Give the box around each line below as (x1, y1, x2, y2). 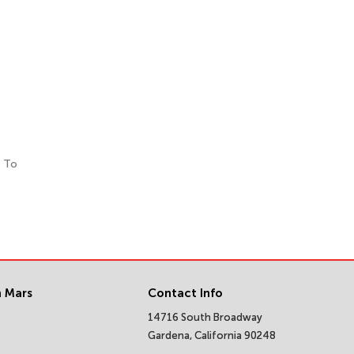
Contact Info (148, 286, 223, 301)
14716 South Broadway (148, 311, 262, 324)
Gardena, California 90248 (148, 330, 276, 342)
